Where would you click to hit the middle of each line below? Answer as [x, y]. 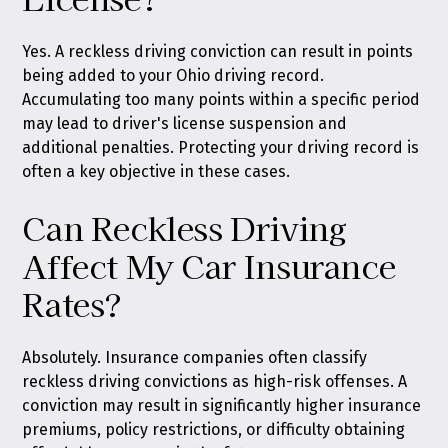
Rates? [72, 303]
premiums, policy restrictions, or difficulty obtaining [214, 429]
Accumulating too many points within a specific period [221, 99]
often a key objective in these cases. [156, 171]
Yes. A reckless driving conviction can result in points [218, 51]
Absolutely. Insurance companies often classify [195, 357]
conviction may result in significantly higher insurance [222, 405]
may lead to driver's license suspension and [185, 123]
